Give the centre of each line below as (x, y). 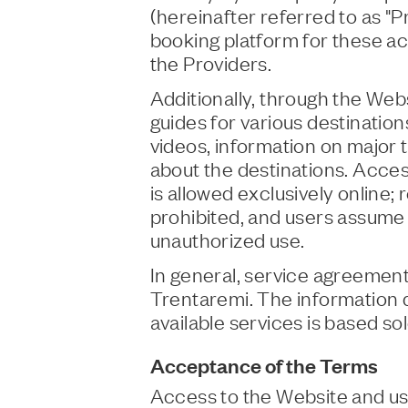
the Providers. (211, 62)
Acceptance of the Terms (264, 364)
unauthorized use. (227, 239)
